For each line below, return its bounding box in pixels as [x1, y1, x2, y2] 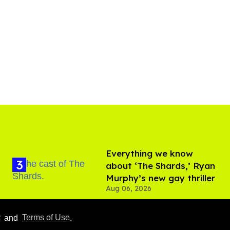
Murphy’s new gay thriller [106, 172, 215, 183]
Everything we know [106, 147, 193, 159]
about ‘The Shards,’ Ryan [106, 160, 215, 171]
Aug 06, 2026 [106, 183, 151, 193]
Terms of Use [22, 213, 70, 222]
